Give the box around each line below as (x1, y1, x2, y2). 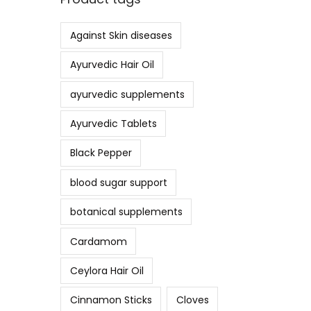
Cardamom (69, 234, 127, 249)
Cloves (176, 293, 209, 308)
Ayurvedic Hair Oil (69, 58, 154, 72)
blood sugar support (69, 175, 167, 190)
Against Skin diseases (69, 28, 172, 42)
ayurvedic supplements (69, 87, 185, 101)
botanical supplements (69, 205, 183, 219)
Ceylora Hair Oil (69, 263, 144, 278)
